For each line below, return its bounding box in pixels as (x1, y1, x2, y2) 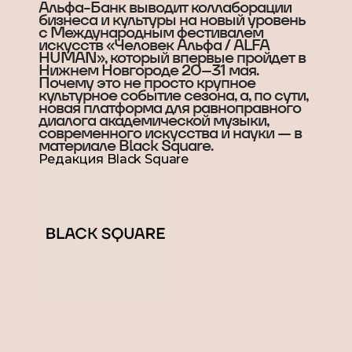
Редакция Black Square (38, 152, 189, 167)
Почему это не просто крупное (38, 72, 255, 93)
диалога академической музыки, (38, 110, 269, 130)
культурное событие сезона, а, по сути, (38, 85, 308, 105)
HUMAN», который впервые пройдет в (38, 47, 306, 68)
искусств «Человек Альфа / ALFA (38, 35, 269, 55)
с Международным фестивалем (38, 22, 263, 42)
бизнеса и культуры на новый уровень (38, 9, 306, 30)
